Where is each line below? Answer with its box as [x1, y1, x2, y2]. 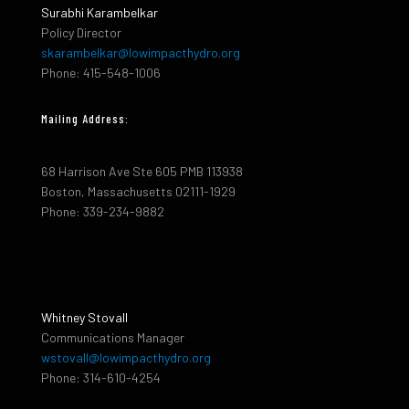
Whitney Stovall [41, 309, 128, 325]
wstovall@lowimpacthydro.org [41, 349, 211, 365]
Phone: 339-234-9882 [41, 203, 164, 219]
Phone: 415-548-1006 [41, 64, 161, 80]
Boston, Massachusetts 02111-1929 [41, 183, 236, 199]
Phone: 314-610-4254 [41, 369, 161, 385]
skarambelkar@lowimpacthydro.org [41, 44, 240, 60]
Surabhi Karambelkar [41, 4, 158, 20]
